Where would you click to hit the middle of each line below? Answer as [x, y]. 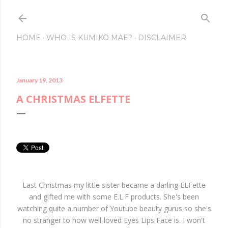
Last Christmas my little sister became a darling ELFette [114, 185]
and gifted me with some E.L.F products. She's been [114, 197]
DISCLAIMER [162, 38]
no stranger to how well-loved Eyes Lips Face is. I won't [114, 220]
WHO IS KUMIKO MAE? [89, 38]
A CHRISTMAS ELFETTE [73, 99]
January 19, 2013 [39, 80]
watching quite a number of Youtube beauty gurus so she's [114, 208]
